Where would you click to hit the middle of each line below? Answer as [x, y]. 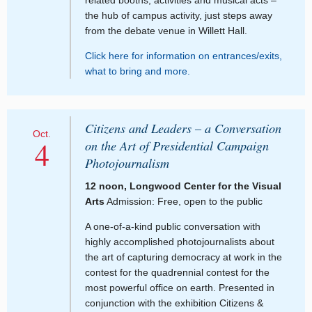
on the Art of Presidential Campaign [177, 145]
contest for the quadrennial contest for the [177, 273]
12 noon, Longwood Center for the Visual [183, 186]
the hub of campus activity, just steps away [179, 15]
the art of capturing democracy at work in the [184, 257]
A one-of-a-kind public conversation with [173, 227]
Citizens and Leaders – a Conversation [183, 128]
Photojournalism [127, 163]
